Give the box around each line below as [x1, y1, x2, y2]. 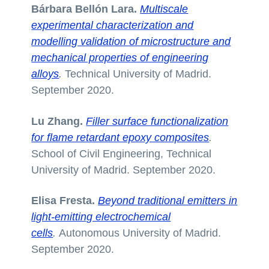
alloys [31, 67, 59, 80]
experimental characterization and [31, 19, 194, 31]
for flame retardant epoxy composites [31, 131, 210, 144]
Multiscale [140, 2, 189, 15]
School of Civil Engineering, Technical [31, 147, 212, 160]
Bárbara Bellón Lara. [31, 2, 141, 15]
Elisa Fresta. [31, 195, 98, 207]
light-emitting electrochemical [31, 211, 171, 223]
